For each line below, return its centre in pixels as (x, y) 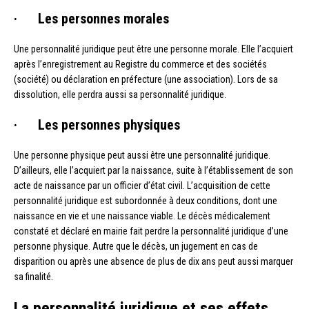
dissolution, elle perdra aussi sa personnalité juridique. (120, 95)
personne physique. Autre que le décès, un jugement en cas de (136, 247)
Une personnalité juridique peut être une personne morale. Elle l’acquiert (153, 49)
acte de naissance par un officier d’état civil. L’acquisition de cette (142, 186)
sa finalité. (33, 277)
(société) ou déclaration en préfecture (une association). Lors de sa (146, 80)
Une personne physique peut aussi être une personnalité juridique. (142, 156)
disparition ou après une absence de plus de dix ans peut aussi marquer (153, 262)
